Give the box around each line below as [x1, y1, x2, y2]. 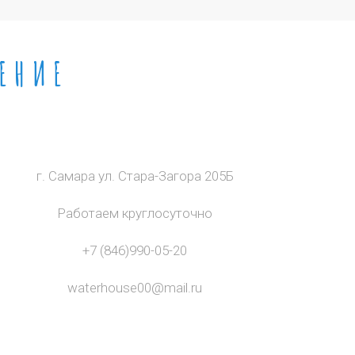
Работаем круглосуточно [57, 204, 212, 221]
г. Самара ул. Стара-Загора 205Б [36, 167, 234, 184]
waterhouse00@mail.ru [67, 279, 202, 296]
